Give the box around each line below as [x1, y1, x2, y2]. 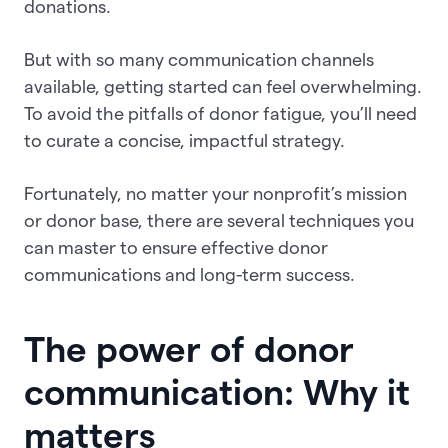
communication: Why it [24, 372, 410, 413]
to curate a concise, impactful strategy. [24, 130, 349, 150]
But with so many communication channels [24, 49, 374, 69]
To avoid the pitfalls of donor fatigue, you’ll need [24, 103, 417, 123]
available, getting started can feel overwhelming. [24, 76, 422, 96]
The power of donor [24, 329, 354, 370]
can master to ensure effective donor [24, 237, 328, 257]
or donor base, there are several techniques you [24, 210, 414, 230]
